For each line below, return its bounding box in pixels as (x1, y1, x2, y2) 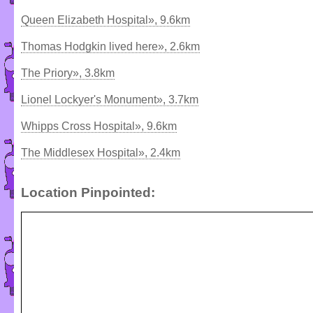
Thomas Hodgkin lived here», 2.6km (21, 40, 200, 52)
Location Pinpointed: (21, 184, 155, 200)
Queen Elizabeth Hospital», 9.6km (21, 13, 190, 26)
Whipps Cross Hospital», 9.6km (21, 119, 177, 132)
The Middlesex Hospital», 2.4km (21, 146, 180, 159)
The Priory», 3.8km (21, 66, 115, 79)
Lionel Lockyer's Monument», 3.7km (21, 93, 198, 105)
